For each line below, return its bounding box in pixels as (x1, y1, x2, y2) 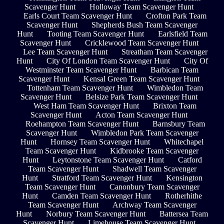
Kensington (165, 173, 202, 182)
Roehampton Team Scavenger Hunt (25, 119, 138, 128)
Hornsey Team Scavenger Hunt (50, 137, 150, 146)
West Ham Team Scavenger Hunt (33, 101, 139, 110)
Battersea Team (159, 209, 208, 218)
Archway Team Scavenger (112, 200, 196, 209)
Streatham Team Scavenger (121, 47, 207, 56)
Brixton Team (153, 101, 196, 110)
